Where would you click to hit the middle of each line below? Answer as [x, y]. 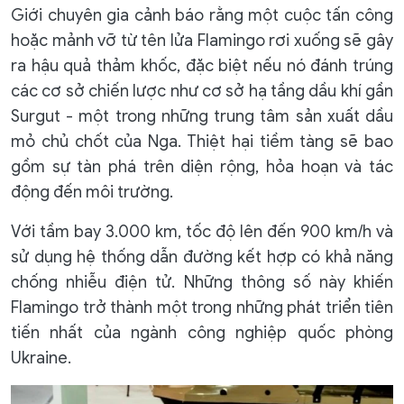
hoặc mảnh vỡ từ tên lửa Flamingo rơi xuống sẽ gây [202, 41]
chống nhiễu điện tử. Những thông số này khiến [202, 282]
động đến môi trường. [92, 192]
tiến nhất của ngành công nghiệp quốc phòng [202, 333]
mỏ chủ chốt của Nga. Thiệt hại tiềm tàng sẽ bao [202, 142]
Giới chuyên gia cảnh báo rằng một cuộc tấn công [202, 15]
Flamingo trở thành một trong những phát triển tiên [202, 308]
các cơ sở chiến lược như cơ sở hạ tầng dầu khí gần [202, 91]
